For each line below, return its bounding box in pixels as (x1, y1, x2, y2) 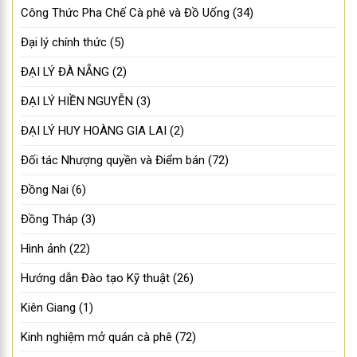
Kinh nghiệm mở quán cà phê (21, 330, 172, 345)
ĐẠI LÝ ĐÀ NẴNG (21, 65, 109, 80)
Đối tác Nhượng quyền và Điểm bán (21, 153, 205, 168)
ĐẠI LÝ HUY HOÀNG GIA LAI (21, 124, 167, 139)
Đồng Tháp (21, 212, 78, 227)
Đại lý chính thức (21, 35, 107, 50)
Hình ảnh (21, 241, 66, 257)
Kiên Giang (21, 300, 76, 316)
